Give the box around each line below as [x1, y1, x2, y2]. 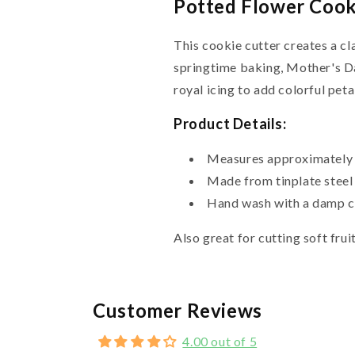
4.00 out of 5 [182, 333, 258, 349]
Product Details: [174, 114, 287, 132]
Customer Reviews [93, 298, 262, 322]
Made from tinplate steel [207, 172, 353, 188]
